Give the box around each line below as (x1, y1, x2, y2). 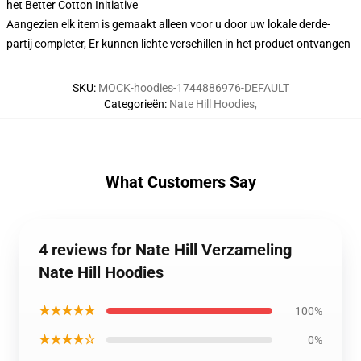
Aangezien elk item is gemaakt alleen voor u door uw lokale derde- (6, 18, 330, 31)
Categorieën (104, 98, 164, 110)
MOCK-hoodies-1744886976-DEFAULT (98, 81, 289, 94)
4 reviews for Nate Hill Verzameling (39, 240, 292, 259)
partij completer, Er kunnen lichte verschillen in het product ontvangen (6, 37, 351, 50)
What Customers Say (105, 172, 256, 192)
